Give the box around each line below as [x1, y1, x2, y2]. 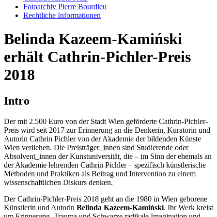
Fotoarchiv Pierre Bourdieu [23, 2, 107, 11]
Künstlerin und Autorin [4, 203, 77, 212]
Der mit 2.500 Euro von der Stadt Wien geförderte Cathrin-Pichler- [4, 117, 208, 125]
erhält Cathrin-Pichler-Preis [4, 48, 191, 66]
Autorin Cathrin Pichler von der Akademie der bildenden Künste [4, 134, 201, 143]
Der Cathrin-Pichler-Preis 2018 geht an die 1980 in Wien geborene [4, 194, 207, 203]
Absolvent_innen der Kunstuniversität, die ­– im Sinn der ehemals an [4, 152, 212, 160]
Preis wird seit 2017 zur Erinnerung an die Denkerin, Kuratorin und [4, 125, 210, 134]
